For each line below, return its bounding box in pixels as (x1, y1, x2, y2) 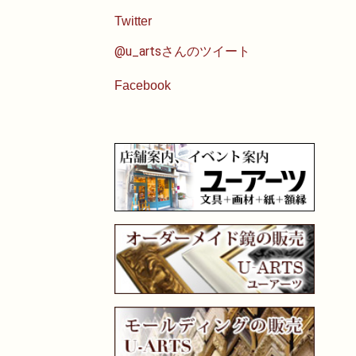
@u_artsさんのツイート (114, 43, 251, 59)
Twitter (114, 14, 153, 28)
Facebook (114, 78, 172, 92)
